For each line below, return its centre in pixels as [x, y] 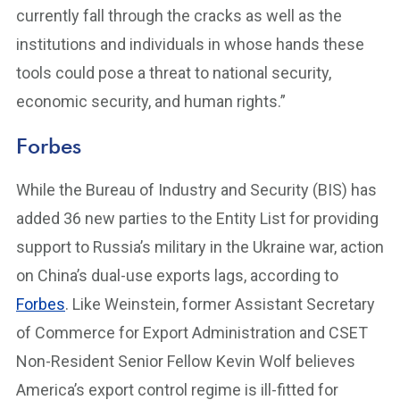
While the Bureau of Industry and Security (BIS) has [196, 190]
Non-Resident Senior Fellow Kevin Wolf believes [186, 361]
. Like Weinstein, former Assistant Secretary [220, 304]
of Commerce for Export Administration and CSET [192, 333]
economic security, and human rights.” [151, 101]
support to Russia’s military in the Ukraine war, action [200, 247]
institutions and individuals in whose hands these [190, 44]
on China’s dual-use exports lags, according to [177, 275]
